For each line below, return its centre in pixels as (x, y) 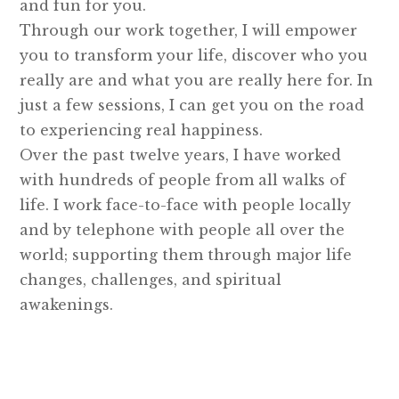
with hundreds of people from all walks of (183, 180)
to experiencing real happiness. (142, 130)
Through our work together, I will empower (189, 31)
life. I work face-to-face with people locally (186, 205)
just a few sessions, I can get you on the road (192, 106)
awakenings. (67, 305)
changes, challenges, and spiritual (151, 280)
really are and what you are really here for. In (197, 81)
